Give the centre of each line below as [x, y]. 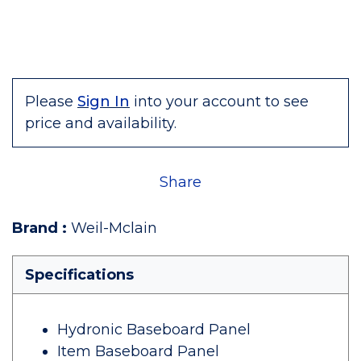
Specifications [79, 275]
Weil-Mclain [114, 228]
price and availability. [101, 123]
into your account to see [221, 102]
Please [49, 102]
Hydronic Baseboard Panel [154, 330]
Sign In [104, 102]
